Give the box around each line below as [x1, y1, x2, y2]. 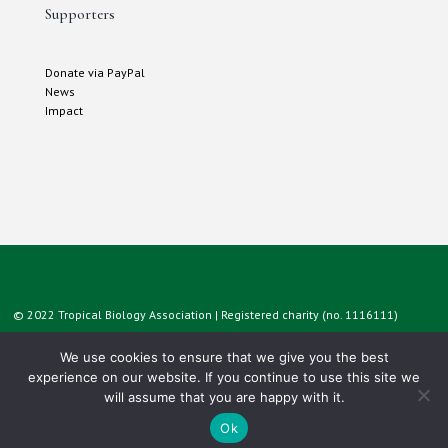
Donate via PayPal [44, 64, 145, 80]
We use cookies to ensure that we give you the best [59, 349, 389, 365]
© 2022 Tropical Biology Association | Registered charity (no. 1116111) [13, 306, 399, 322]
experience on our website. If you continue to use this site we [28, 369, 420, 385]
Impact [44, 102, 83, 118]
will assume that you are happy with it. [103, 389, 345, 405]
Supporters [44, 4, 115, 23]
